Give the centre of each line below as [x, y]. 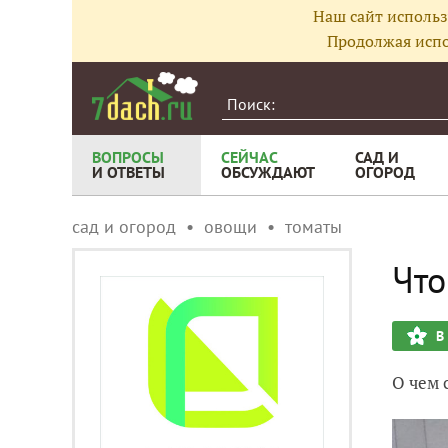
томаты [313, 226]
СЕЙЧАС [249, 157]
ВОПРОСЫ [128, 157]
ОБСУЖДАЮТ [268, 172]
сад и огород [124, 226]
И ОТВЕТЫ [128, 172]
